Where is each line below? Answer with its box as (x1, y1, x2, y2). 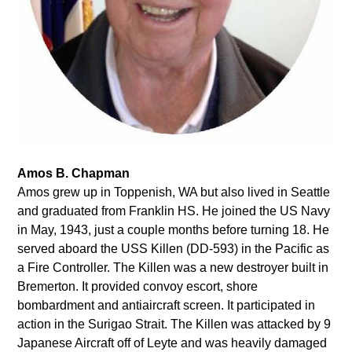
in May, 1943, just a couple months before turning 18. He (17, 223, 330, 237)
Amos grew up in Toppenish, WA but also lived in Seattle (17, 185, 331, 200)
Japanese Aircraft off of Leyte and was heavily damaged (17, 336, 328, 350)
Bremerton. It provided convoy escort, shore (17, 280, 258, 294)
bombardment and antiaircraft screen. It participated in (17, 299, 316, 313)
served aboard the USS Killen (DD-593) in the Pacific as (17, 242, 330, 256)
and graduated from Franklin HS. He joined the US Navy (17, 204, 331, 218)
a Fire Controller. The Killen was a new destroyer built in (17, 261, 329, 275)
